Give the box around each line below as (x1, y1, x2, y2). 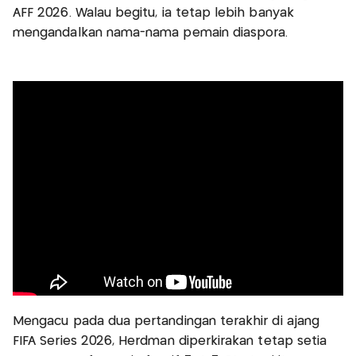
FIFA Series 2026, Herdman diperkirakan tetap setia (13, 335, 327, 347)
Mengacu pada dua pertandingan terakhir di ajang (13, 315, 320, 327)
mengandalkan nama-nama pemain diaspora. (13, 27, 288, 40)
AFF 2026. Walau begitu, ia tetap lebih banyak (13, 7, 294, 20)
